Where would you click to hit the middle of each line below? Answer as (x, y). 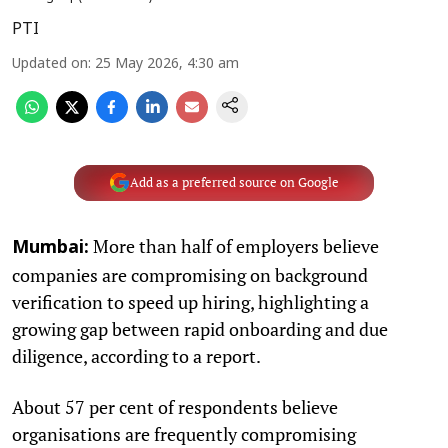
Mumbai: (50, 248)
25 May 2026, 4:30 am (167, 64)
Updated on (50, 64)
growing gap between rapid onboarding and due (200, 328)
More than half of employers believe (234, 245)
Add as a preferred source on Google (234, 182)
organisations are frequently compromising (184, 433)
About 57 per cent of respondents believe (175, 406)
